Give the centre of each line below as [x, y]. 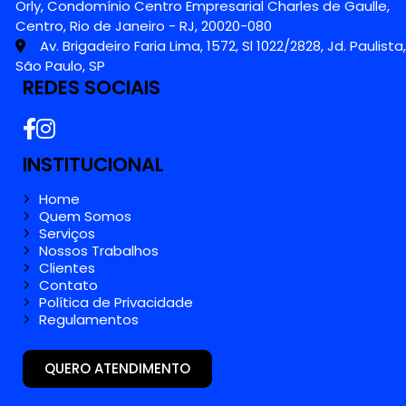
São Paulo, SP [60, 65]
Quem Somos [85, 216]
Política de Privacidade [116, 302]
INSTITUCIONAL [93, 164]
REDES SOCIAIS [92, 87]
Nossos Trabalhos [99, 250]
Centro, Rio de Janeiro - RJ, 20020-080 [144, 25]
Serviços [67, 233]
